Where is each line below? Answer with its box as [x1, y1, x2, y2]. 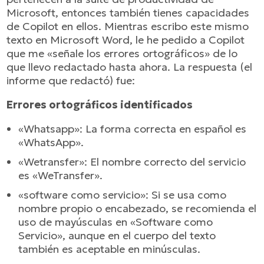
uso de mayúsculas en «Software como [18, 215, 213, 229]
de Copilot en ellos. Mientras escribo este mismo [6, 19, 249, 33]
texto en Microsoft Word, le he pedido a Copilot [6, 33, 245, 47]
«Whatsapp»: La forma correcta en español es [18, 122, 247, 136]
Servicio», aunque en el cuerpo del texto [18, 229, 216, 242]
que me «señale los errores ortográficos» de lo [6, 47, 238, 60]
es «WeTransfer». [18, 169, 103, 182]
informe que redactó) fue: [6, 74, 136, 87]
